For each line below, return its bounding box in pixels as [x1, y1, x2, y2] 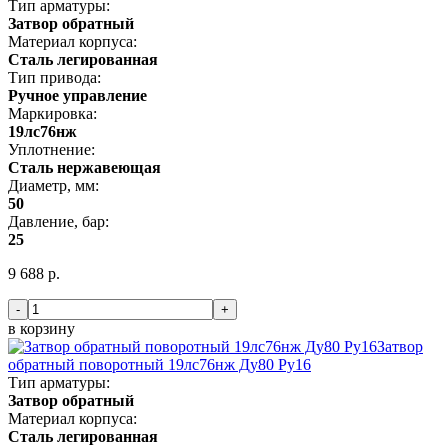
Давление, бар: [8, 212, 109, 230]
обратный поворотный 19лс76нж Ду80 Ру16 [8, 355, 311, 373]
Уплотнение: [8, 140, 95, 158]
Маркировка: [8, 104, 97, 122]
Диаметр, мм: [8, 176, 99, 194]
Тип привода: [8, 68, 101, 86]
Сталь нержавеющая [8, 158, 161, 176]
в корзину [8, 319, 75, 337]
